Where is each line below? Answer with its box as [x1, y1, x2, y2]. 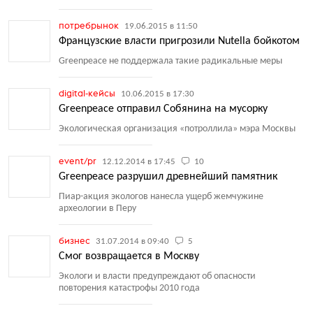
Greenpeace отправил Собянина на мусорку [59, 103, 268, 115]
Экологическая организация [59, 124, 177, 134]
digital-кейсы [59, 87, 117, 99]
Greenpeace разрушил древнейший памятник [59, 171, 277, 182]
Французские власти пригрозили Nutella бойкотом [59, 36, 300, 47]
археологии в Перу [59, 203, 136, 214]
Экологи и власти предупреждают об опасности [59, 271, 256, 282]
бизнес [59, 235, 92, 246]
